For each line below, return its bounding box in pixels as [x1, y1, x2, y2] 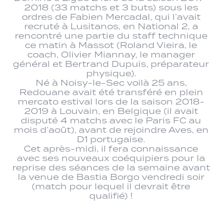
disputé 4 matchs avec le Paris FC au [21, 114, 201, 126]
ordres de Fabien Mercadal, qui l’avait [21, 11, 201, 22]
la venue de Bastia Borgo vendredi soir [17, 171, 205, 182]
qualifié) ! [89, 190, 133, 201]
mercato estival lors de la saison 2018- [17, 96, 205, 107]
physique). [86, 67, 136, 79]
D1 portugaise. [77, 133, 145, 145]
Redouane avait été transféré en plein [19, 86, 203, 98]
